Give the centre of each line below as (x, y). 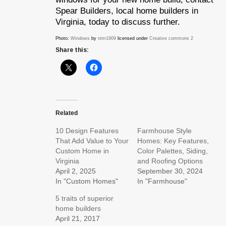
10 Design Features (87, 130)
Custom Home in (82, 151)
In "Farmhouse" (162, 181)
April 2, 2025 (76, 171)
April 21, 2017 (78, 218)
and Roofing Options (170, 161)
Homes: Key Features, (173, 140)
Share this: (72, 50)
